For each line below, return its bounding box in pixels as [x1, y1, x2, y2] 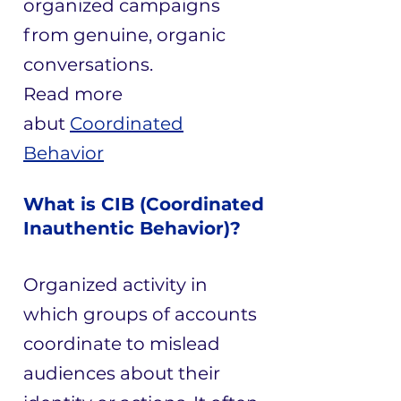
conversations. [23, 54, 153, 75]
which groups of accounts [23, 303, 257, 325]
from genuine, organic [23, 24, 226, 46]
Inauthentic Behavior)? [23, 218, 241, 239]
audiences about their [23, 363, 220, 384]
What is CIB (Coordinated [23, 193, 264, 215]
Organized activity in [23, 274, 208, 295]
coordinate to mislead [23, 333, 220, 354]
